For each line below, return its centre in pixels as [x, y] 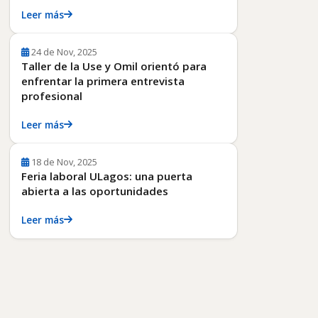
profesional [52, 95]
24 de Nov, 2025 [64, 51]
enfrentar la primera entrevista [103, 81]
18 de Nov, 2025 [64, 161]
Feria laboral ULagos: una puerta [107, 176]
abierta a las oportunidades [95, 191]
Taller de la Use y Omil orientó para [114, 66]
